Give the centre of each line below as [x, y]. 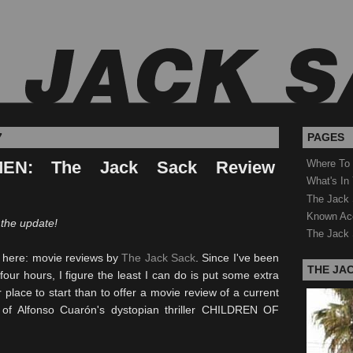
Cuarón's [83, 310]
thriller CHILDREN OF [219, 310]
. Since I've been [237, 258]
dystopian [135, 310]
